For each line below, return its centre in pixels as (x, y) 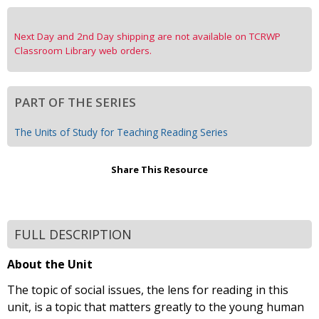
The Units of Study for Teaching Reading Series (121, 132)
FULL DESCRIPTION (73, 235)
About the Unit (50, 265)
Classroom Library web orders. (83, 51)
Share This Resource (159, 170)
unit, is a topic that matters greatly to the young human (156, 307)
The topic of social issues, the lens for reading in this (148, 290)
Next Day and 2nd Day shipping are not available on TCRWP (147, 36)
